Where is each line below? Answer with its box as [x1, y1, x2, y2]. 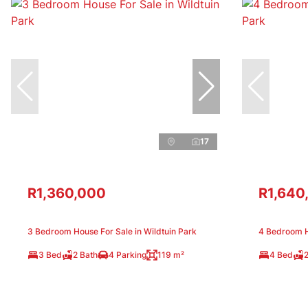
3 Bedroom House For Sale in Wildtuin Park [27, 225, 197, 236]
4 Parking [109, 249, 146, 260]
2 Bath [73, 249, 98, 260]
